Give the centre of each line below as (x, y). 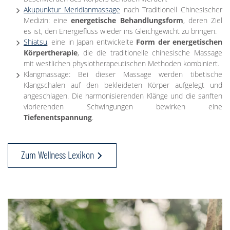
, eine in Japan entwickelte (92, 42)
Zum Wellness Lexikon (57, 155)
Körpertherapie (51, 53)
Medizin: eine (47, 21)
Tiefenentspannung (58, 118)
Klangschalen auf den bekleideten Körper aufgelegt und (123, 85)
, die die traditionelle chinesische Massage (150, 53)
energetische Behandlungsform (127, 21)
